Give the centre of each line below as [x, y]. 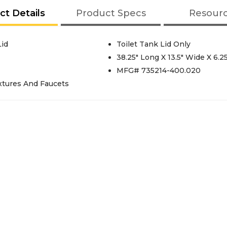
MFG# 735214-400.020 [158, 70]
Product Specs [111, 13]
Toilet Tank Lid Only [153, 44]
